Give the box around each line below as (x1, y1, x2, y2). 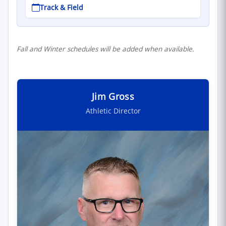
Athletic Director (85, 106, 141, 116)
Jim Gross (91, 90, 135, 102)
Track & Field (40, 3, 83, 13)
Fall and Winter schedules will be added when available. (17, 43, 194, 53)
